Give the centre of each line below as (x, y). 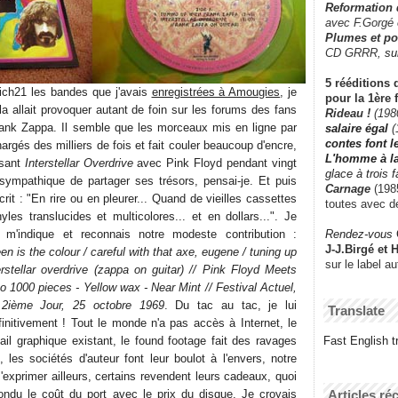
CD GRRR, (355, 52)
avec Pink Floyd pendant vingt (215, 163)
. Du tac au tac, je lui (230, 305)
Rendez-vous (359, 234)
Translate (356, 310)
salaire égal (357, 128)
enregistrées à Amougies (216, 92)
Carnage (348, 188)
